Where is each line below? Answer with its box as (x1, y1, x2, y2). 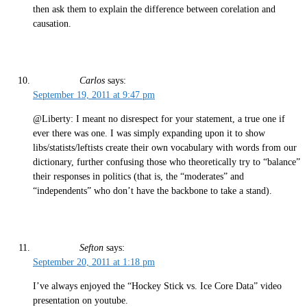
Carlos (79, 75, 105, 86)
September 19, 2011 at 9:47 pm (33, 90, 155, 101)
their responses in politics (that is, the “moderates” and (33, 171, 244, 182)
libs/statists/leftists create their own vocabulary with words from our (33, 142, 297, 153)
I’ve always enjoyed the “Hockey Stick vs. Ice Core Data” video (33, 280, 282, 291)
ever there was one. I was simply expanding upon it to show (33, 127, 265, 138)
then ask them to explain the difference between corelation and (33, 3, 275, 14)
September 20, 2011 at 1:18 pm (33, 257, 155, 268)
